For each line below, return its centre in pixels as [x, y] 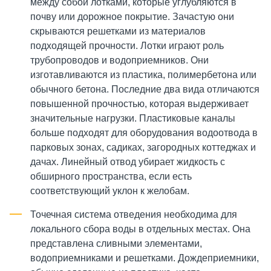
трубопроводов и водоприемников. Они [119, 60]
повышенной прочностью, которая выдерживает [139, 104]
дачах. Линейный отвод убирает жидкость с [128, 162]
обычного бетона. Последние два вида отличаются [145, 89]
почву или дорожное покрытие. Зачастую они [132, 17]
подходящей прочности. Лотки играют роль [127, 46]
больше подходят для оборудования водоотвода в [144, 133]
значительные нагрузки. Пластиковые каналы [133, 118]
